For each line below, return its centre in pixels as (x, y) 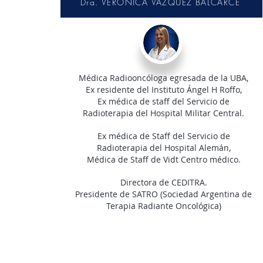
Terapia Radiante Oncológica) (164, 206)
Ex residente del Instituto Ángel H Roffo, (164, 90)
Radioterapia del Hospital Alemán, (164, 148)
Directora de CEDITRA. (164, 182)
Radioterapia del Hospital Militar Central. (164, 113)
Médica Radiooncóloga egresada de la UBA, (164, 78)
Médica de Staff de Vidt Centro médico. (164, 159)
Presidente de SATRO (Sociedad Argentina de (164, 194)
